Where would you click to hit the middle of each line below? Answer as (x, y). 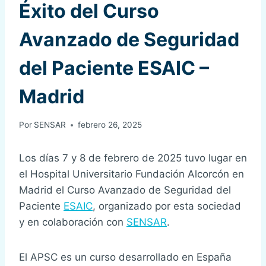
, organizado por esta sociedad (167, 206)
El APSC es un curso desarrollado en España (125, 257)
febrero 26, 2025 (110, 125)
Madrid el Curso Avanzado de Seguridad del (125, 190)
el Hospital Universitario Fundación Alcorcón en (132, 174)
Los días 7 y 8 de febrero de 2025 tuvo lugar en (133, 158)
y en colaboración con (73, 222)
